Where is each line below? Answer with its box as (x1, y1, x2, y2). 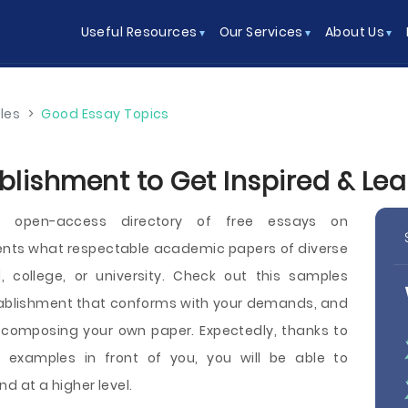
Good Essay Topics (41, 105, 169, 123)
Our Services (219, 23, 303, 41)
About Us (324, 23, 385, 41)
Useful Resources (80, 23, 198, 41)
